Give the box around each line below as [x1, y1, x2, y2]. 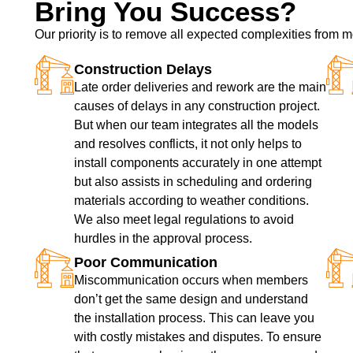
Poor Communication [73, 255, 217, 271]
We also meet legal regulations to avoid [73, 213, 294, 227]
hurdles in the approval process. [73, 232, 252, 246]
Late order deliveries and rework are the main [73, 80, 326, 95]
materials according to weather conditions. [73, 194, 309, 208]
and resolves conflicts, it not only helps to [73, 137, 302, 151]
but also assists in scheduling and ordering [73, 175, 312, 189]
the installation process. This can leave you [73, 311, 314, 325]
